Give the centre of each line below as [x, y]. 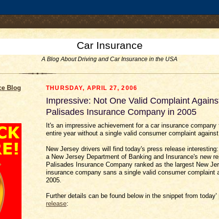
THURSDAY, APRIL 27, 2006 [92, 88]
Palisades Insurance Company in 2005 [121, 112]
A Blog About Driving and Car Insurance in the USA [109, 59]
